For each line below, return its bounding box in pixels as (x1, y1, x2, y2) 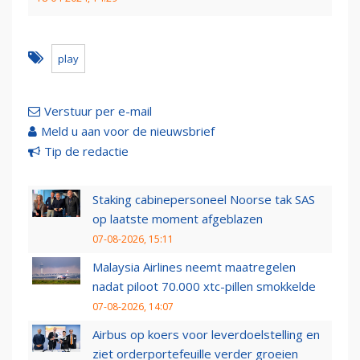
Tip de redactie (44, 143, 129, 160)
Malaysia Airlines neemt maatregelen (92, 259, 296, 276)
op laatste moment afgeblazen (92, 211, 263, 227)
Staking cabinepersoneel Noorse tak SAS (92, 191, 315, 208)
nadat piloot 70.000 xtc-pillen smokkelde (92, 278, 316, 295)
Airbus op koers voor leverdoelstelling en (92, 326, 320, 343)
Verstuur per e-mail (44, 103, 152, 120)
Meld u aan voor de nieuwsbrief (41, 123, 215, 140)
